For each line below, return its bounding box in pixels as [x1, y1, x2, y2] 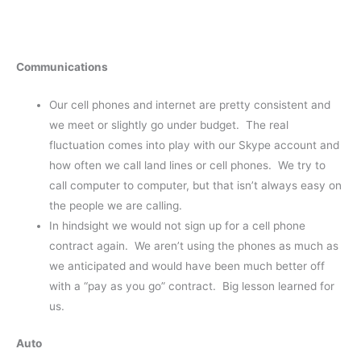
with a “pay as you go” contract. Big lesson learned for [49, 280, 335, 293]
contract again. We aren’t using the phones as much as [49, 239, 339, 253]
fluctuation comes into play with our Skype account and [49, 139, 340, 152]
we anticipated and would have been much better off [49, 259, 326, 273]
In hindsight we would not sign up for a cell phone [49, 219, 306, 233]
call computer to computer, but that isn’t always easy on [49, 179, 342, 193]
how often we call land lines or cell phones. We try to [49, 159, 326, 172]
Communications [16, 60, 108, 74]
